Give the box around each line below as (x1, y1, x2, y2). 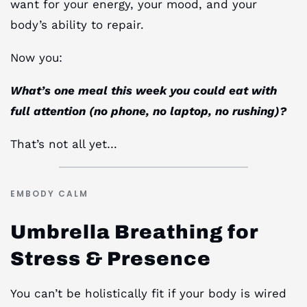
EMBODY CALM (10, 187, 88, 199)
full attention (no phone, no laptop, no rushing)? (10, 104, 286, 119)
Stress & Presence (10, 247, 211, 269)
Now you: (10, 51, 62, 65)
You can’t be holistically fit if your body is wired (10, 286, 286, 300)
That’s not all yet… (10, 137, 117, 151)
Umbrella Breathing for (10, 221, 258, 243)
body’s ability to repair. (10, 18, 144, 32)
